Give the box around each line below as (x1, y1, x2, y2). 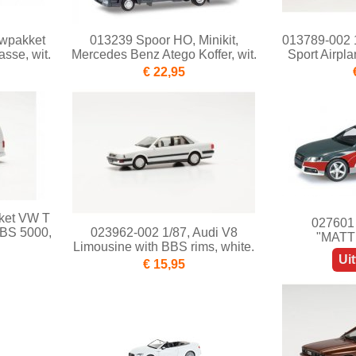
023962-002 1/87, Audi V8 (90, 226, 238, 240)
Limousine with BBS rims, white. (73, 240, 254, 254)
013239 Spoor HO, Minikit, (89, 33, 238, 48)
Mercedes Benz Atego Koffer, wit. (71, 48, 257, 62)
